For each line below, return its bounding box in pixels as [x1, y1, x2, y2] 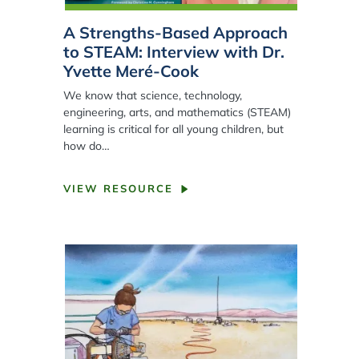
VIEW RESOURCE [63, 182, 173, 196]
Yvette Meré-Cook [63, 61, 199, 82]
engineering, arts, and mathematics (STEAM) [63, 105, 291, 120]
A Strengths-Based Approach [63, 22, 288, 43]
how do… [63, 139, 110, 154]
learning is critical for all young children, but [63, 122, 284, 137]
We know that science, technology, [63, 88, 242, 103]
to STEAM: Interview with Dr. [63, 42, 284, 63]
